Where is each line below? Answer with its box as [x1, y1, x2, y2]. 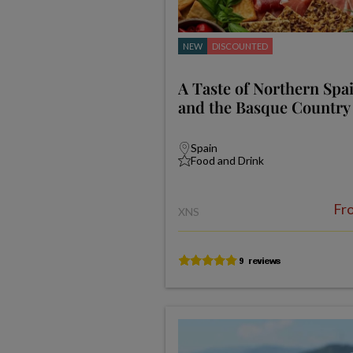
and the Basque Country [177, 96, 351, 117]
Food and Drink [190, 154, 264, 167]
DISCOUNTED [211, 41, 268, 51]
